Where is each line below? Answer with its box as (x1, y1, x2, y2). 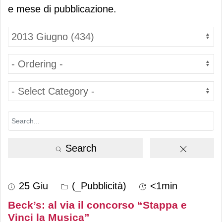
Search (62, 142, 97, 154)
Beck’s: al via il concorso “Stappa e (8, 199, 187, 211)
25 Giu (19, 180, 48, 191)
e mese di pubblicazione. (8, 3, 116, 14)
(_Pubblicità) (69, 180, 126, 191)
